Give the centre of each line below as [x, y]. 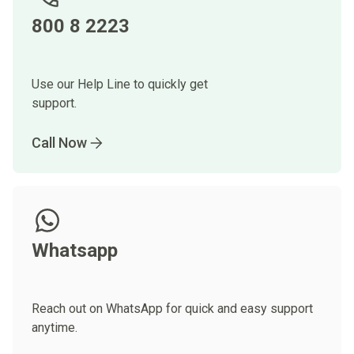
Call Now [59, 143]
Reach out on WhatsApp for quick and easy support [172, 309]
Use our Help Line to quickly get [121, 84]
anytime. [55, 328]
